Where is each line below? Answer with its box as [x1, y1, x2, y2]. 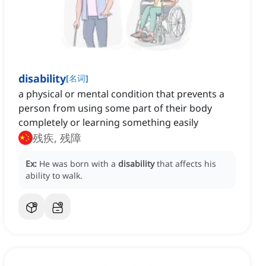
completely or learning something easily [18, 116, 198, 129]
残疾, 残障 [33, 131, 81, 145]
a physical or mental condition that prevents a [18, 87, 224, 101]
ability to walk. [26, 170, 83, 182]
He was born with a [39, 158, 118, 170]
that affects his [157, 158, 216, 170]
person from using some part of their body [18, 102, 212, 115]
